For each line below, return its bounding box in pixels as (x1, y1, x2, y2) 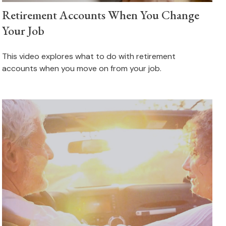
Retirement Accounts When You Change (2, 7, 200, 23)
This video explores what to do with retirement (2, 50, 176, 62)
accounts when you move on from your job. (2, 63, 162, 74)
